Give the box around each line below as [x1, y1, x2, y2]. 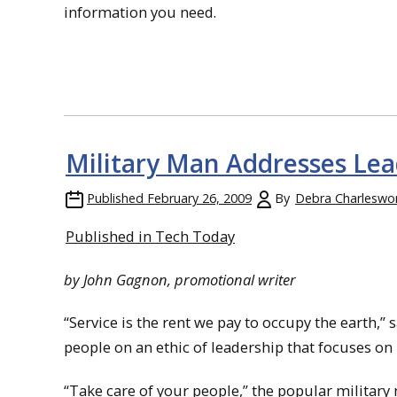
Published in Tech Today [66, 225, 235, 246]
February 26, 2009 [147, 189, 252, 206]
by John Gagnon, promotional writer [64, 269, 296, 290]
